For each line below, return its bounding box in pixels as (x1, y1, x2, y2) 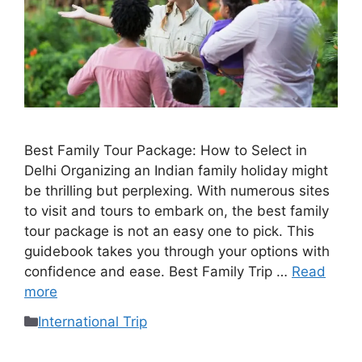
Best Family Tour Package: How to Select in (24, 142, 307, 159)
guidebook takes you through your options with (24, 243, 330, 260)
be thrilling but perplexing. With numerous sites (24, 183, 330, 200)
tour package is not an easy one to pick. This (24, 223, 314, 240)
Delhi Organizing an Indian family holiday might (24, 162, 328, 179)
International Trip (38, 313, 147, 330)
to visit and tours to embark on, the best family (24, 203, 329, 220)
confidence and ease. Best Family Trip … (24, 263, 292, 280)
